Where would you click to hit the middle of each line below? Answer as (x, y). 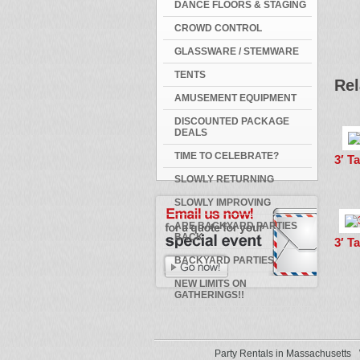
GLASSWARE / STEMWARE (237, 51)
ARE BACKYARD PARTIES (236, 226)
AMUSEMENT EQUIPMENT (235, 98)
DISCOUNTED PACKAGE (232, 121)
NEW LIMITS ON (211, 284)
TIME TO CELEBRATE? (227, 156)
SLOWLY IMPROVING (223, 202)
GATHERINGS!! (209, 295)
